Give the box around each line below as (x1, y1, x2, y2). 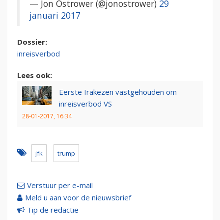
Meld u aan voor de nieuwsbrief (25, 192, 131, 202)
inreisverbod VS (59, 98, 112, 109)
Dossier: (17, 36, 49, 47)
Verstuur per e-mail (27, 180, 93, 190)
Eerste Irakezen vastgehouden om (59, 86, 177, 97)
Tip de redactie (27, 204, 79, 215)
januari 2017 (29, 9, 81, 21)
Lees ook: (17, 70, 52, 80)
